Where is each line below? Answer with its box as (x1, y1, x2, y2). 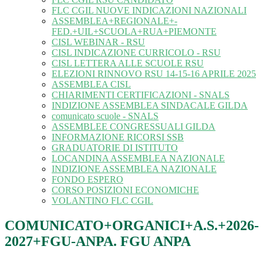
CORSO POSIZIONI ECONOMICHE (52, 185, 199, 195)
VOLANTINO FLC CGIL (52, 195, 153, 206)
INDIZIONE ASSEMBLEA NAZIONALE (52, 164, 217, 174)
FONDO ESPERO (52, 174, 123, 185)
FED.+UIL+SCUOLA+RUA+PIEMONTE (52, 26, 217, 37)
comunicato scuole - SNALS (52, 111, 159, 122)
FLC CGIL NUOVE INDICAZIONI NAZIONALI (52, 5, 247, 16)
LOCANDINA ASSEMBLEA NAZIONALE (52, 153, 225, 164)
